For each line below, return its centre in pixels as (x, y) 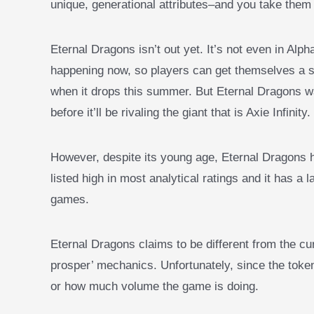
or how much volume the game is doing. (156, 286)
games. (70, 199)
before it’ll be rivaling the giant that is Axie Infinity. (180, 112)
